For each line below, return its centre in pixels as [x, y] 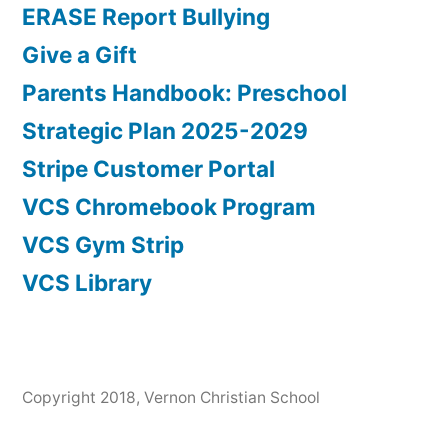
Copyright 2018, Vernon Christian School [171, 398]
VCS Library [87, 283]
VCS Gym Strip [103, 245]
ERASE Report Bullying [146, 17]
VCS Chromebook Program [169, 207]
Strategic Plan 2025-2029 [165, 131]
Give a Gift [79, 55]
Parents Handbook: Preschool [184, 93]
